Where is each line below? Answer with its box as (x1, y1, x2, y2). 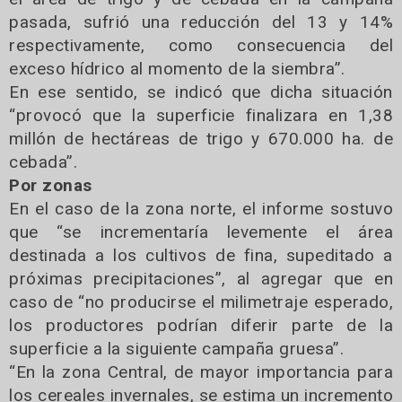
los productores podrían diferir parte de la (9, 314, 393, 336)
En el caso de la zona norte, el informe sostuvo (9, 197, 393, 219)
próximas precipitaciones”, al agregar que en (9, 267, 393, 289)
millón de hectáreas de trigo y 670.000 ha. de (9, 127, 393, 149)
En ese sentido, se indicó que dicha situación (9, 81, 393, 102)
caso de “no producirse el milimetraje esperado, (9, 291, 393, 312)
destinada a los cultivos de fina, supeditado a (9, 244, 393, 266)
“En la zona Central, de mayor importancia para (9, 361, 393, 382)
